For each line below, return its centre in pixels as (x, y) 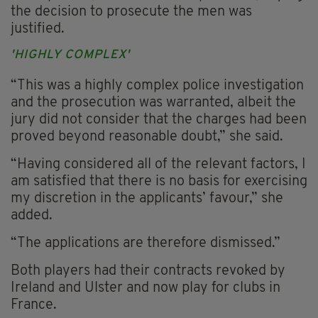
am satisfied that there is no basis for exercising (159, 182)
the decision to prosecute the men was (131, 12)
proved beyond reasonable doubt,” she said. (147, 137)
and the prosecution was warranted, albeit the (153, 103)
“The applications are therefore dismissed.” (146, 244)
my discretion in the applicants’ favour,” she (147, 199)
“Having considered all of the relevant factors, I (158, 165)
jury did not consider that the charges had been (159, 120)
